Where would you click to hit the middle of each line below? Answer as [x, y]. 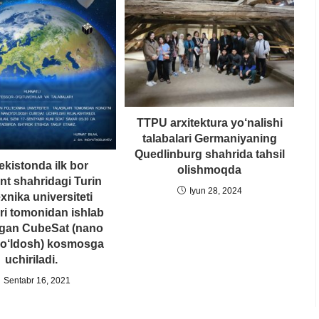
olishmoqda [209, 170]
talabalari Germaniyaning [209, 139]
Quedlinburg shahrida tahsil [209, 155]
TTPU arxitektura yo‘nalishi [209, 123]
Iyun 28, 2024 [215, 191]
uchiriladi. [31, 259]
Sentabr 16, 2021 [37, 280]
